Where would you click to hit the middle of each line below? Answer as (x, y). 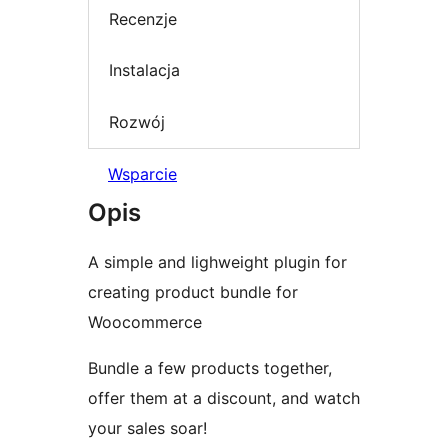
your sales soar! (147, 428)
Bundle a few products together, (210, 368)
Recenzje (143, 18)
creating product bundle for (193, 292)
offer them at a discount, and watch (224, 398)
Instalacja (144, 70)
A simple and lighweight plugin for (217, 262)
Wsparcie (142, 174)
